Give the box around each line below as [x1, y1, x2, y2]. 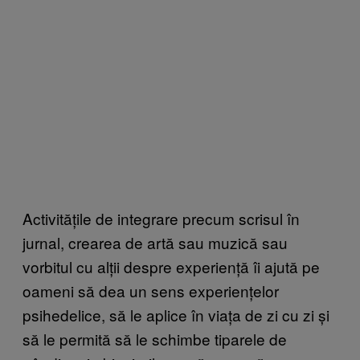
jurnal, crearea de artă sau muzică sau [22, 231, 288, 254]
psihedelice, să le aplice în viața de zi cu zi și [22, 304, 329, 326]
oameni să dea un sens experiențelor [22, 280, 279, 302]
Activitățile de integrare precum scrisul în [22, 207, 300, 230]
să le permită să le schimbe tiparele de [22, 328, 287, 350]
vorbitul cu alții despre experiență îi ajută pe [22, 256, 320, 278]
